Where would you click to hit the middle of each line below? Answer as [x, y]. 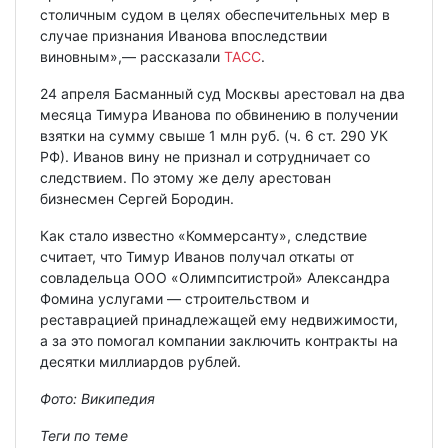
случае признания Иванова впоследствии [183, 36]
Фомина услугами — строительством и [174, 299]
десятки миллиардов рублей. [140, 362]
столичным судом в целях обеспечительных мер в [215, 15]
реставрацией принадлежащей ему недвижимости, [219, 320]
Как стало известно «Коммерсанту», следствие [203, 236]
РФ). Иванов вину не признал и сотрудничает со [205, 157]
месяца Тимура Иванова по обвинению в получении [219, 115]
